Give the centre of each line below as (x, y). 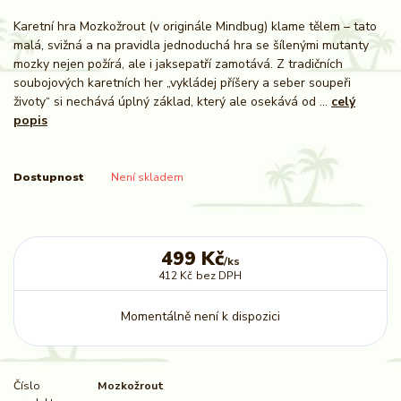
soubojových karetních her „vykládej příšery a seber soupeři (182, 82)
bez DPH (219, 275)
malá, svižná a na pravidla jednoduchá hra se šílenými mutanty (191, 45)
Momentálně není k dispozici (200, 316)
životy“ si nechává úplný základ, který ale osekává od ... (172, 101)
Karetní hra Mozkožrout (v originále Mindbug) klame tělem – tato (195, 26)
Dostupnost (49, 177)
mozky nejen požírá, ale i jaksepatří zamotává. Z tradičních (178, 64)
